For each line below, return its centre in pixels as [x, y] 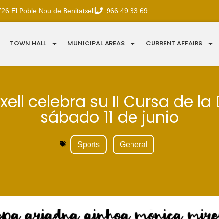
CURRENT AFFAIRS [174, 44]
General [134, 145]
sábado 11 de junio [109, 117]
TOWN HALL [28, 44]
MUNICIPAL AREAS [96, 44]
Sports [88, 145]
